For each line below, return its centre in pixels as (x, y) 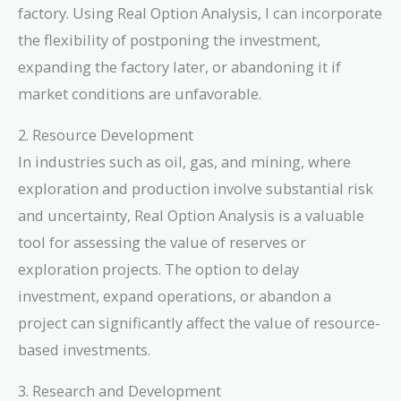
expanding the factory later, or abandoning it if (179, 66)
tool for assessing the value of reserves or (162, 242)
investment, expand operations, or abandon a (175, 295)
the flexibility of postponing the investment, (169, 39)
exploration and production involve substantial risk (196, 188)
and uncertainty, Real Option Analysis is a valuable (191, 215)
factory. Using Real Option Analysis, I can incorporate (200, 13)
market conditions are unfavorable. (140, 93)
